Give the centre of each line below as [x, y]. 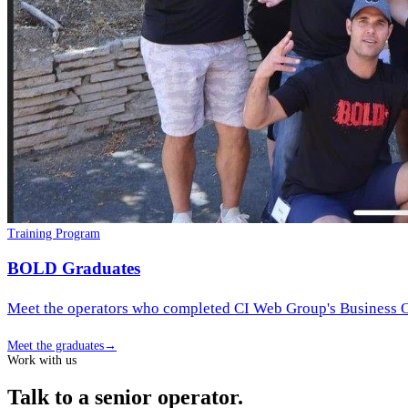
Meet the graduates [56, 345]
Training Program [54, 234]
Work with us [42, 360]
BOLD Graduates [74, 268]
